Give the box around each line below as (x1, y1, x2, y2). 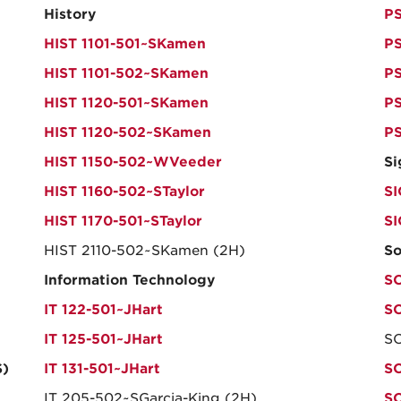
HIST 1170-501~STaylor (44, 213, 202, 229)
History (44, 6, 96, 22)
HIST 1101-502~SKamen (44, 65, 209, 81)
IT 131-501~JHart (44, 361, 160, 377)
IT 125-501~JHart (44, 331, 163, 347)
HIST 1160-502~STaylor (44, 183, 205, 200)
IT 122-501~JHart (44, 302, 163, 318)
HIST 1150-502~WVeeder (44, 154, 222, 170)
